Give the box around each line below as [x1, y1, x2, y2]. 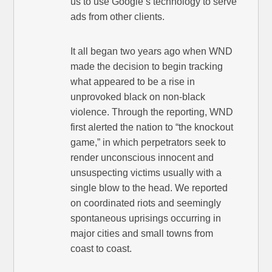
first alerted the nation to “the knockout [70, 121, 234, 132]
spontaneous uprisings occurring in [70, 212, 222, 223]
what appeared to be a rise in [70, 76, 195, 87]
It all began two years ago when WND [70, 46, 233, 56]
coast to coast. [70, 243, 132, 254]
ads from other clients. [70, 11, 165, 22]
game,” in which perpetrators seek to [70, 137, 226, 148]
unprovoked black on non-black [70, 91, 206, 102]
